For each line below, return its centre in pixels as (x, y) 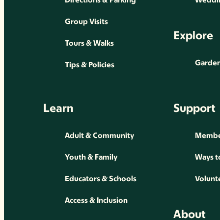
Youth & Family (91, 157)
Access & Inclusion (96, 200)
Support (194, 108)
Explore (193, 35)
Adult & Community (99, 136)
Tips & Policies (90, 65)
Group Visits (86, 22)
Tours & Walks (89, 43)
